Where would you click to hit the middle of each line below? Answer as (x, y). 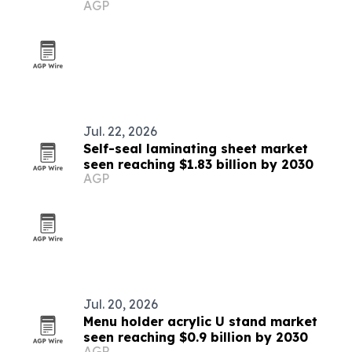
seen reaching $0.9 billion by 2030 (196, 337)
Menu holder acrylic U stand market (200, 321)
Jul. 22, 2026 (120, 131)
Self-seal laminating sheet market (196, 148)
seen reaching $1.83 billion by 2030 (198, 164)
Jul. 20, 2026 (121, 304)
